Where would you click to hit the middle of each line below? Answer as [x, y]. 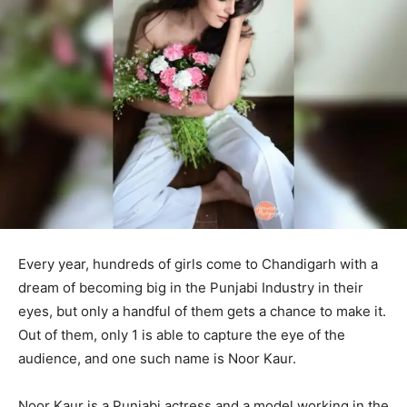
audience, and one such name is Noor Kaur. [157, 358]
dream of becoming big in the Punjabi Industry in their [191, 287]
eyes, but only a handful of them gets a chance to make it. [202, 311]
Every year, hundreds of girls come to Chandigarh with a [198, 263]
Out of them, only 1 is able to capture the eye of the [182, 334]
